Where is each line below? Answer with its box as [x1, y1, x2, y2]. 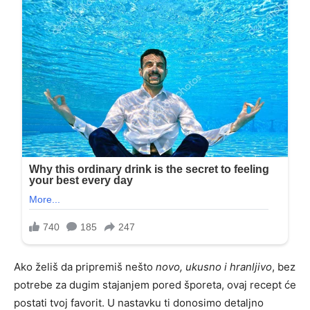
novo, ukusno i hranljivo [156, 260, 272, 274]
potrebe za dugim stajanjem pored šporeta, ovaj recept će [14, 278, 296, 292]
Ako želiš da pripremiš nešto [14, 260, 156, 274]
